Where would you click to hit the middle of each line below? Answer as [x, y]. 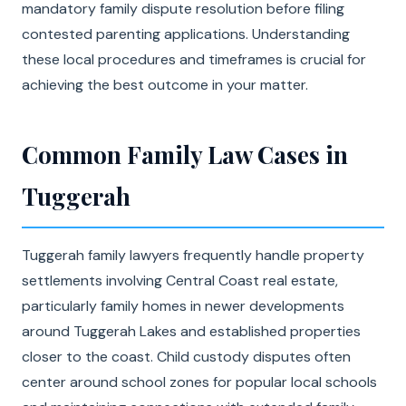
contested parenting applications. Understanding [186, 34]
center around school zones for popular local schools [199, 382]
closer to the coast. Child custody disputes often [186, 357]
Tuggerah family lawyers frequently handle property [193, 255]
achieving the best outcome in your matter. [165, 85]
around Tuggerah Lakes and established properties [191, 331]
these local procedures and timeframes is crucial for [194, 59]
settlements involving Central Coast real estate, [180, 280]
